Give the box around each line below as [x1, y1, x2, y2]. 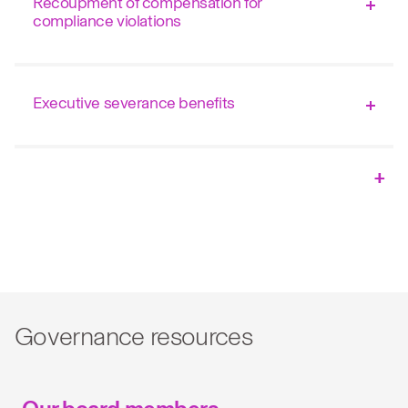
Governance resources [15, 321, 253, 352]
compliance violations [33, 11, 181, 31]
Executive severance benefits [33, 93, 235, 113]
